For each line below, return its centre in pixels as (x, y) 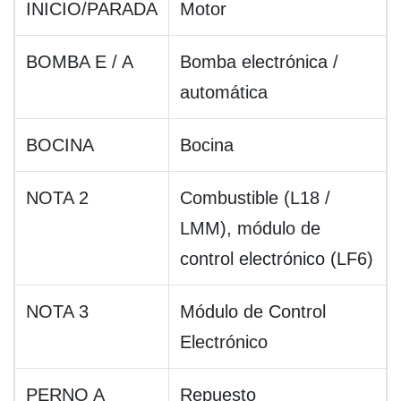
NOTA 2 (57, 198)
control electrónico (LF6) (277, 259)
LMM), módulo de (250, 229)
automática (224, 93)
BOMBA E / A (80, 62)
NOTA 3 (57, 312)
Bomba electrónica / (259, 62)
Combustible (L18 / (255, 198)
